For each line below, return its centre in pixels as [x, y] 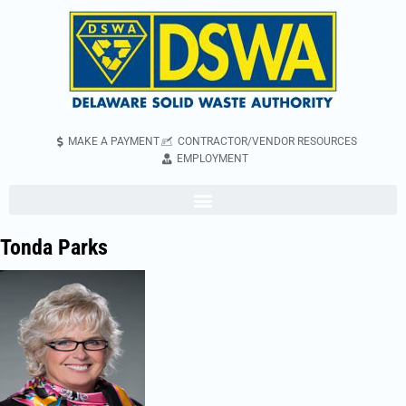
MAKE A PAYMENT [113, 141]
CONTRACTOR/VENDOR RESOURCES [267, 141]
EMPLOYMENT [212, 159]
